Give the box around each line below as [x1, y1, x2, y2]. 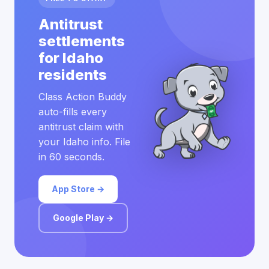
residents [38, 66, 107, 83]
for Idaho [38, 49, 103, 67]
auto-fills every [38, 106, 107, 118]
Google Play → [53, 213, 113, 223]
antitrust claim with [38, 121, 124, 133]
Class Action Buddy [38, 91, 127, 103]
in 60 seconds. [38, 151, 104, 163]
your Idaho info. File [38, 136, 130, 148]
